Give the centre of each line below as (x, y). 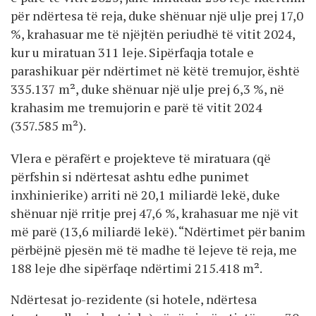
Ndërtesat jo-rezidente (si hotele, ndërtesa (134, 299)
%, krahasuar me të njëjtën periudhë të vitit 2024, (153, 34)
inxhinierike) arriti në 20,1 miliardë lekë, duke (145, 194)
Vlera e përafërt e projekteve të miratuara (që (141, 158)
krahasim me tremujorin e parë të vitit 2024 (136, 107)
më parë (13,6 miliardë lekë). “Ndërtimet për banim (158, 231)
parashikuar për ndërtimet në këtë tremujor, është (155, 70)
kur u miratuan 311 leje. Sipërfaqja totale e (132, 52)
